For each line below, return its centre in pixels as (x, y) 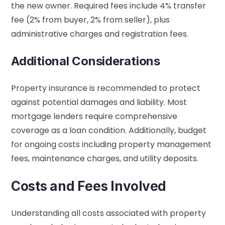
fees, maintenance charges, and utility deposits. (105, 159)
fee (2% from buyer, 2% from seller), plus (90, 20)
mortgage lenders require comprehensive (94, 117)
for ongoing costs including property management (111, 145)
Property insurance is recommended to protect (106, 88)
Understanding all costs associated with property (108, 213)
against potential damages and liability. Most (99, 102)
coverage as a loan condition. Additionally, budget (109, 131)
